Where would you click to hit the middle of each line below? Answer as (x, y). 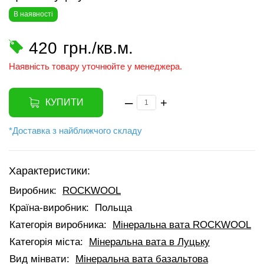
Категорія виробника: (58, 225)
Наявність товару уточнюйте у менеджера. (95, 66)
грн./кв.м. (98, 48)
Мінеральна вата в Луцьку (149, 242)
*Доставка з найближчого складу (75, 131)
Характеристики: (49, 171)
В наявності (33, 14)
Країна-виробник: (49, 208)
